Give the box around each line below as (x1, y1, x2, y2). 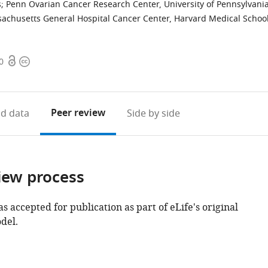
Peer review (50, 106, 105, 121)
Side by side (126, 106, 180, 121)
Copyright (19, 54, 64, 69)
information (19, 69, 74, 83)
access (7, 69, 35, 83)
